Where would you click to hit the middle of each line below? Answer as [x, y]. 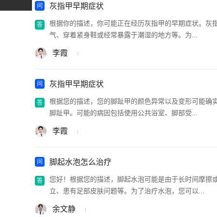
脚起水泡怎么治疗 [80, 162]
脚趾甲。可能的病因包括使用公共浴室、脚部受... [124, 113]
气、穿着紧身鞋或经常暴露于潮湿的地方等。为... [124, 35]
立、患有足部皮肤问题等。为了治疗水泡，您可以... [127, 191]
